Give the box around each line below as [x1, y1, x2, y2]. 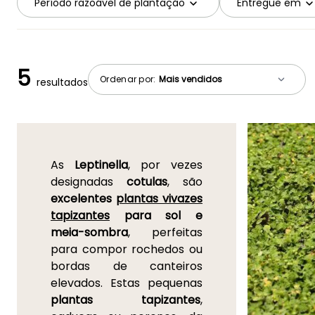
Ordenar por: [100, 72, 158, 85]
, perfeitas [128, 224, 202, 241]
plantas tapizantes [51, 292, 200, 309]
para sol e [110, 207, 202, 224]
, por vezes [128, 157, 202, 174]
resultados [37, 75, 88, 90]
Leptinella [75, 157, 128, 174]
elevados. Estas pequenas [51, 275, 202, 292]
